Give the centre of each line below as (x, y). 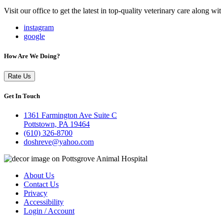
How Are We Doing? (32, 56)
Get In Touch (22, 96)
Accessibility (44, 202)
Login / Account (49, 211)
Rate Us (19, 76)
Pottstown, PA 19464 (57, 124)
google (34, 37)
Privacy (36, 193)
